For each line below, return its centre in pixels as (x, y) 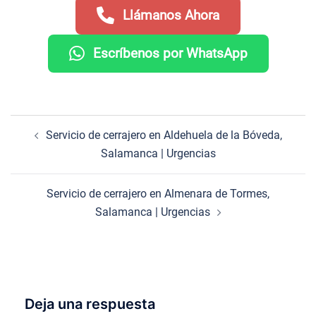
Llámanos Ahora (171, 16)
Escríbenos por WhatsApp (170, 54)
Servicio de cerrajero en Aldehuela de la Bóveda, (164, 135)
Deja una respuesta (90, 304)
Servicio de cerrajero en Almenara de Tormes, (158, 193)
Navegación (59, 123)
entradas (47, 163)
